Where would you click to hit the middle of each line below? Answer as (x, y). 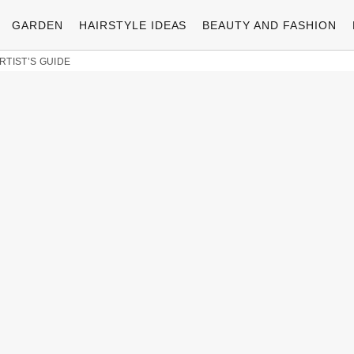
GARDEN (37, 25)
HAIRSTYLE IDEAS (133, 25)
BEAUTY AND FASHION (270, 25)
